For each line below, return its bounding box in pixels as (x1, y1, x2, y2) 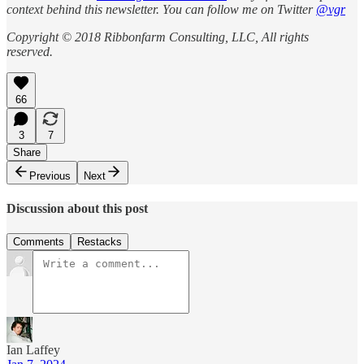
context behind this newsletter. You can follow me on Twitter (6, 2, 316, 16)
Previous (29, 169, 71, 182)
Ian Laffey (6, 343, 60, 357)
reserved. (6, 44, 53, 58)
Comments (13, 236, 64, 249)
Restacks (77, 236, 122, 249)
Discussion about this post (6, 201, 148, 216)
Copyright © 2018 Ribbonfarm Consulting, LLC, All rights (6, 29, 309, 44)
